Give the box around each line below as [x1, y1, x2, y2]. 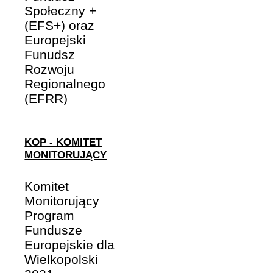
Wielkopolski [24, 252, 99, 267]
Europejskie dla [24, 238, 115, 252]
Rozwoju [24, 62, 75, 76]
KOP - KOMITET [24, 136, 102, 149]
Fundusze [24, 223, 83, 238]
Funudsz [24, 47, 76, 62]
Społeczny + [24, 3, 97, 18]
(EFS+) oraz [24, 18, 95, 32]
